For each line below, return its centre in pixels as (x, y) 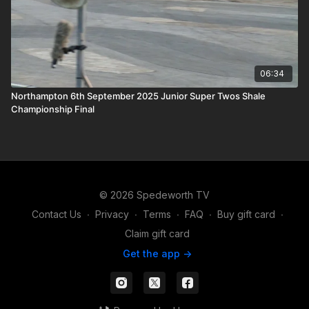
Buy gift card (246, 214)
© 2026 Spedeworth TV (154, 195)
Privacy (112, 214)
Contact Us (56, 214)
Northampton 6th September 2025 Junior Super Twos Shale (138, 96)
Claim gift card (157, 233)
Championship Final (53, 109)
